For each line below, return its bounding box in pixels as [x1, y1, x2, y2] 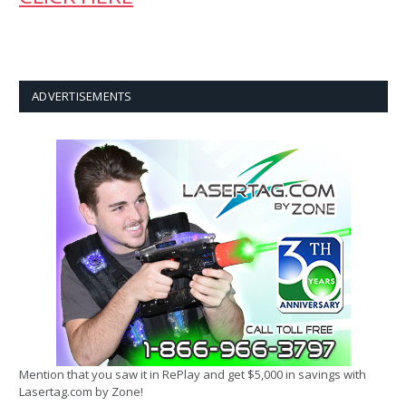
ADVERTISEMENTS [32, 88, 132, 105]
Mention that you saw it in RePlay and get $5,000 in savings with [19, 366, 366, 383]
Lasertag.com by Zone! [19, 383, 143, 401]
